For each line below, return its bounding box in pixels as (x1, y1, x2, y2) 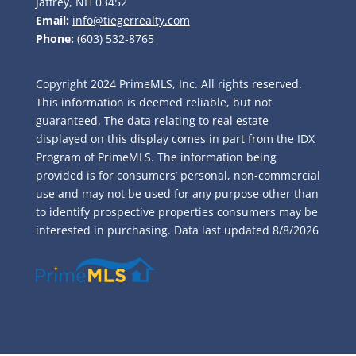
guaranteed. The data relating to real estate (35, 113, 269, 129)
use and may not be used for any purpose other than (35, 186, 319, 202)
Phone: (35, 31, 74, 46)
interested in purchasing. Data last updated (35, 222, 273, 238)
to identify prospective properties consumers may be (35, 204, 318, 220)
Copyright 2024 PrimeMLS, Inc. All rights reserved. (35, 76, 302, 92)
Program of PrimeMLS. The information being (35, 149, 277, 165)
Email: (35, 13, 69, 28)
